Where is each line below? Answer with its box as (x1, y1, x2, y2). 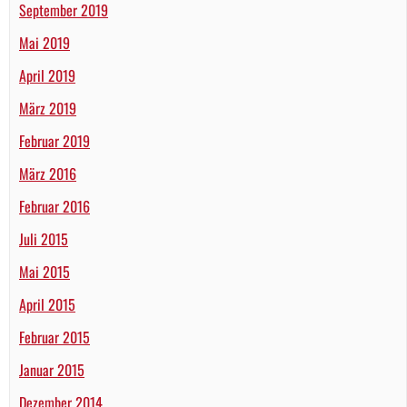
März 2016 (19, 163, 76, 185)
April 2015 (19, 293, 75, 316)
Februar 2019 (19, 130, 90, 153)
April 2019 (19, 65, 75, 87)
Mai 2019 (19, 32, 70, 55)
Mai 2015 (19, 261, 70, 283)
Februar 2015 (19, 326, 90, 349)
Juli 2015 (19, 228, 68, 251)
